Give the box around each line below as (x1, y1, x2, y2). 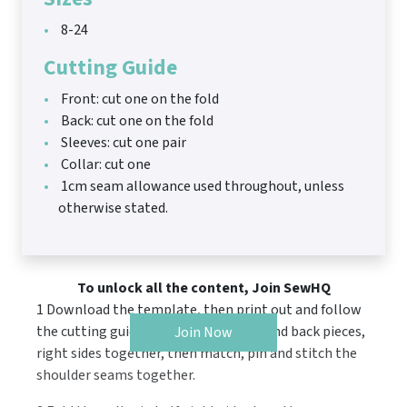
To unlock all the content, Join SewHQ (76, 278, 331, 299)
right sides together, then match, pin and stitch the (36, 343, 357, 364)
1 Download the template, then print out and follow (36, 300, 362, 321)
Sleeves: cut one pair (58, 133, 186, 154)
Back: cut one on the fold (58, 111, 213, 132)
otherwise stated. (58, 198, 168, 219)
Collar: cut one (58, 154, 151, 175)
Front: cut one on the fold (58, 89, 219, 110)
